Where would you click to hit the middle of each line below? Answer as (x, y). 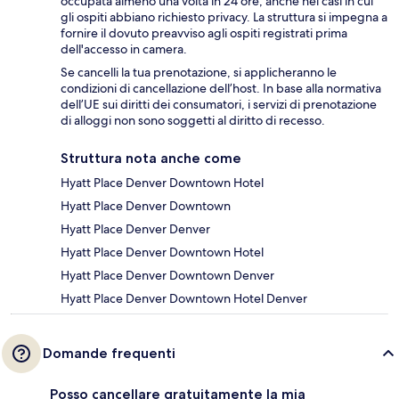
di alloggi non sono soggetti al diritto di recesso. (193, 121)
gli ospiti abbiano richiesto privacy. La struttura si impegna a (224, 17)
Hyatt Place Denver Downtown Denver (167, 276)
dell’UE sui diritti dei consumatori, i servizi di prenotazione (219, 105)
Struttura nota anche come (151, 159)
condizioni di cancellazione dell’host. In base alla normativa (221, 89)
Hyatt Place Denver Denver (135, 229)
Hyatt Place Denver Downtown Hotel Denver (184, 299)
